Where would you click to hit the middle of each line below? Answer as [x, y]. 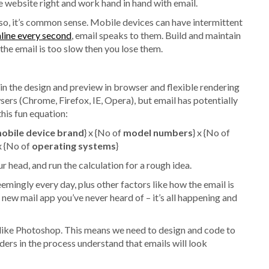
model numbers [158, 132]
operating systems [74, 145]
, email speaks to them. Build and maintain [156, 35]
